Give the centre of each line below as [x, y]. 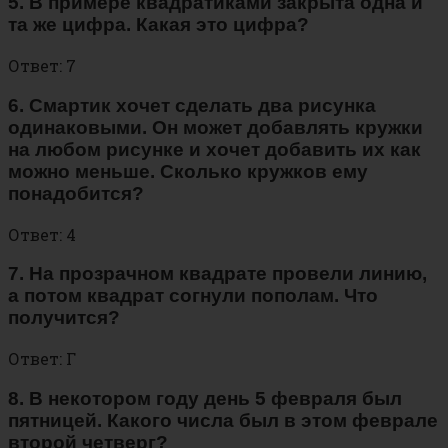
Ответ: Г [42, 358]
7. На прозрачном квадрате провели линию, [217, 274]
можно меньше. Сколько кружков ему [188, 171]
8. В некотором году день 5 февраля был [205, 398]
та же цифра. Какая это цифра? [158, 25]
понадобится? [76, 193]
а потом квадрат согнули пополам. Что [193, 296]
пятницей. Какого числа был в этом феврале [223, 420]
